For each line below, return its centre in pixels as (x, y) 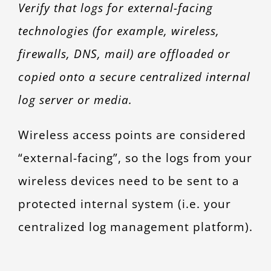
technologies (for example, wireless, (119, 30)
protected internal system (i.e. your (124, 203)
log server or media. (75, 99)
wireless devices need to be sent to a (129, 180)
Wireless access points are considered (132, 134)
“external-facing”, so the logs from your (135, 157)
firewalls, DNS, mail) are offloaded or (124, 53)
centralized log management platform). (135, 226)
